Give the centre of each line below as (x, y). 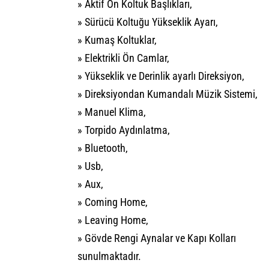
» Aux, (90, 184)
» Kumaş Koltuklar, (117, 40)
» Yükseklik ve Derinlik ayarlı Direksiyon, (161, 76)
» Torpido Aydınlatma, (124, 130)
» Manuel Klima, (112, 112)
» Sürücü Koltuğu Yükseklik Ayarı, (148, 22)
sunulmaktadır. (110, 256)
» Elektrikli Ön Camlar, (123, 58)
